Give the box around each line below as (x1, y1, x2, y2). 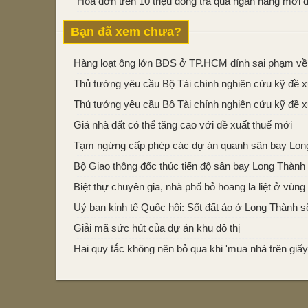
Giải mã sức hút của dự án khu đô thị (74, 222, 240, 234)
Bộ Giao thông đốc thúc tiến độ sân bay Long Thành (74, 160, 305, 172)
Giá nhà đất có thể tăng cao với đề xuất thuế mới (74, 119, 292, 131)
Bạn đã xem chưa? (71, 25, 181, 38)
